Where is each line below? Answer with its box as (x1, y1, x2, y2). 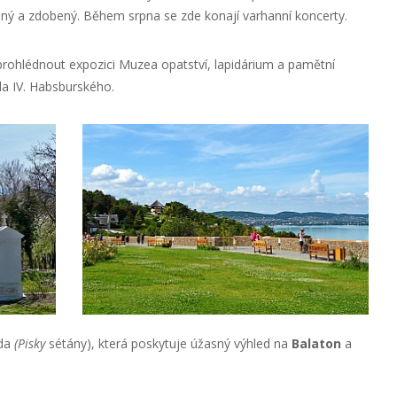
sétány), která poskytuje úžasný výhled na (44, 334, 292, 352)
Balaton (291, 334, 341, 352)
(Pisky (13, 334, 45, 352)
